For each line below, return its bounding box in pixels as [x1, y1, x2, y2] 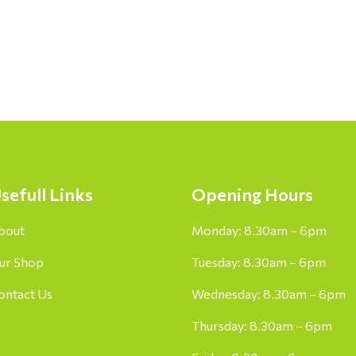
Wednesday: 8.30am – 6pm [191, 286, 346, 302]
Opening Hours [191, 184, 313, 206]
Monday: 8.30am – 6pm [191, 222, 327, 238]
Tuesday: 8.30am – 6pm [191, 254, 326, 270]
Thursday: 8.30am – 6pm [191, 318, 332, 334]
